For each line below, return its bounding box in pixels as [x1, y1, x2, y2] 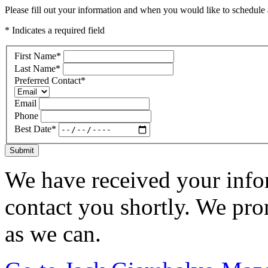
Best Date [14, 124, 51, 135]
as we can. [5, 220, 101, 246]
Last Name [14, 63, 56, 74]
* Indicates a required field [5, 25, 105, 35]
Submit [10, 145, 34, 155]
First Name [14, 50, 56, 61]
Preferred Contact [14, 75, 81, 86]
